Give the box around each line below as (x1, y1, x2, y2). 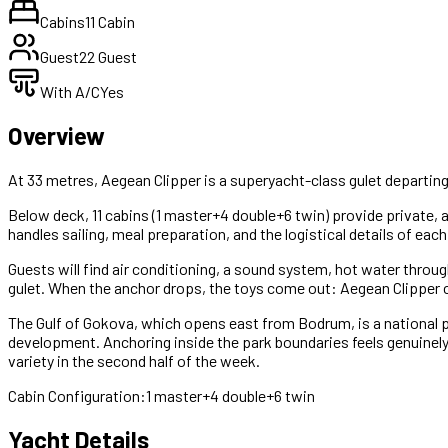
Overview (8, 120, 105, 150)
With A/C (40, 81, 100, 101)
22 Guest (79, 46, 137, 66)
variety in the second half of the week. (8, 350, 260, 370)
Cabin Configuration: (8, 385, 146, 405)
